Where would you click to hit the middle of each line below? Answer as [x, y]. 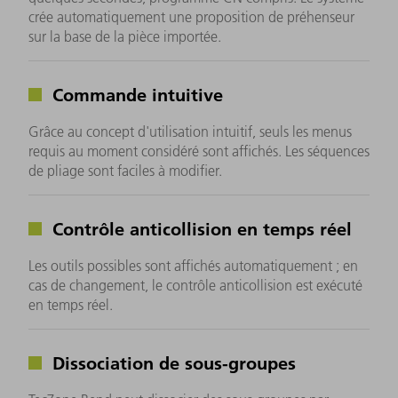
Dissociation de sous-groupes [171, 363]
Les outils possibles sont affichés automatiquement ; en [193, 266]
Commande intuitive [135, 95]
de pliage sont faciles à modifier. [125, 171]
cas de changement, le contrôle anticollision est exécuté [195, 286]
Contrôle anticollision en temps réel [199, 229]
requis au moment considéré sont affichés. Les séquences [199, 151]
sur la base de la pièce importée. [125, 37]
